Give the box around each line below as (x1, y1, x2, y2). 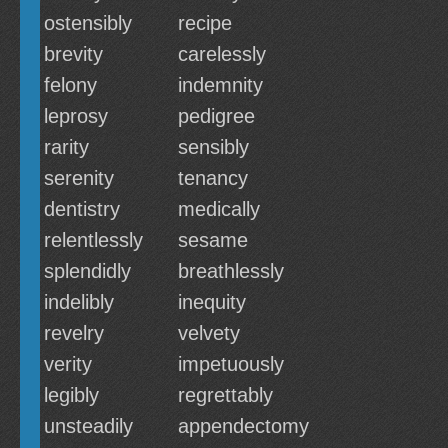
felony (44, 74, 97, 96)
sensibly (178, 136, 249, 158)
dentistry (44, 198, 120, 220)
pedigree (178, 105, 255, 127)
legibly (44, 384, 99, 406)
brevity (44, 43, 103, 65)
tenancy (178, 167, 248, 189)
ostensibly (44, 12, 132, 34)
